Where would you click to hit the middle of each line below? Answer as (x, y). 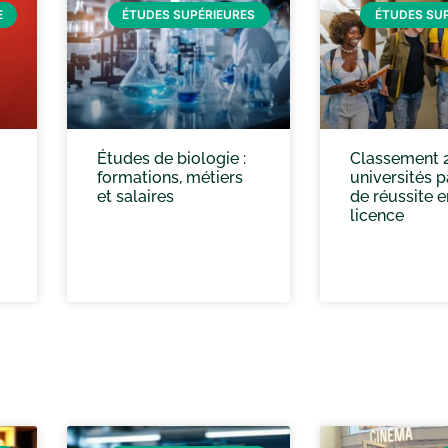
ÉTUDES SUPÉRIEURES (189, 15)
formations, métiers (170, 177)
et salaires (135, 196)
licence (376, 215)
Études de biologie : (171, 158)
